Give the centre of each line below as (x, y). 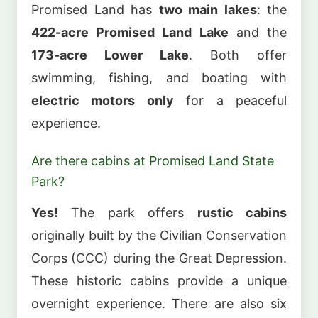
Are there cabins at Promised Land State (153, 161)
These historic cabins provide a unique (159, 280)
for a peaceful (230, 100)
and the (258, 32)
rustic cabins (242, 212)
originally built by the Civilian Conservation (159, 235)
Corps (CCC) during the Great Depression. (159, 258)
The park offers (128, 212)
